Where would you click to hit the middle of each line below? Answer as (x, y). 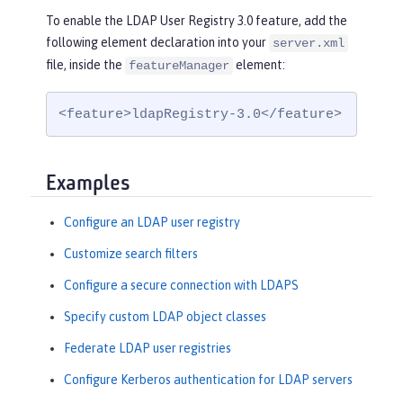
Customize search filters (131, 254)
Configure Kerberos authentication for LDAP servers (208, 380)
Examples (88, 184)
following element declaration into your (157, 43)
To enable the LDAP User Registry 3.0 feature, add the (197, 21)
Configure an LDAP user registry (152, 223)
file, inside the (85, 65)
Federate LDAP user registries (148, 349)
